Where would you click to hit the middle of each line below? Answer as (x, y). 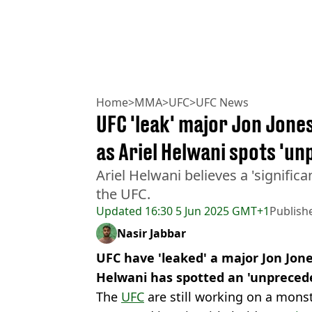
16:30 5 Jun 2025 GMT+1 (206, 211)
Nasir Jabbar (151, 234)
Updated (119, 211)
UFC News (222, 103)
